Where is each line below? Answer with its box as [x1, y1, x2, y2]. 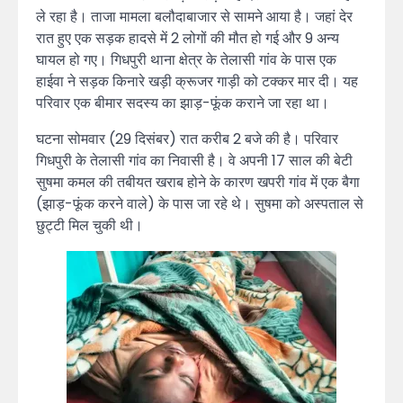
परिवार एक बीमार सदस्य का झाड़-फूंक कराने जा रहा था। [36, 92, 329, 113]
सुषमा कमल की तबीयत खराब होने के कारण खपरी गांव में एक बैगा [36, 171, 360, 193]
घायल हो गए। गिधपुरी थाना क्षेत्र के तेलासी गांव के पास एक [36, 49, 336, 70]
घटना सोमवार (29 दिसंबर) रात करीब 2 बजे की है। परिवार [36, 128, 338, 149]
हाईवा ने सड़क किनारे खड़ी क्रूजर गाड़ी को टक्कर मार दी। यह [36, 70, 358, 92]
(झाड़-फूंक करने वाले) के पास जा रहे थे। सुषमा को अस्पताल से [36, 193, 363, 214]
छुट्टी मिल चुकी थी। [36, 214, 143, 236]
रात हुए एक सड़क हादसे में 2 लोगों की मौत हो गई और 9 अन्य [36, 27, 339, 49]
